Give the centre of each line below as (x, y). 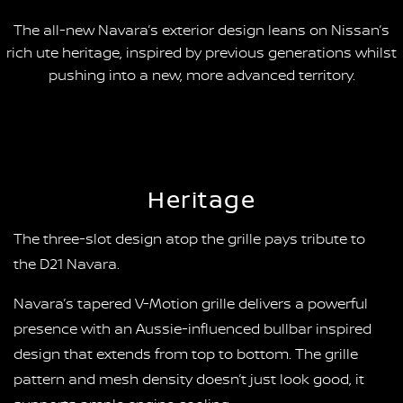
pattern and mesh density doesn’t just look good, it (189, 379)
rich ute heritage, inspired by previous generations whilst (201, 53)
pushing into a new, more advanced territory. (201, 75)
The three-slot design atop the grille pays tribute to (189, 239)
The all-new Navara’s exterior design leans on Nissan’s (201, 30)
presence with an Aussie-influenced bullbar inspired (193, 329)
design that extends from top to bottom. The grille (186, 354)
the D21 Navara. (67, 264)
